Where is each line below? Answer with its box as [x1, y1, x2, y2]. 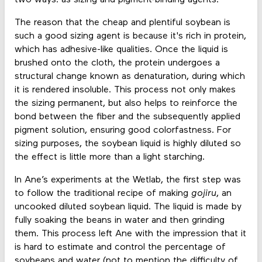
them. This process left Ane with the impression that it [14, 229, 246, 239]
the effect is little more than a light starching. [14, 153, 205, 163]
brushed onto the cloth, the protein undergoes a [14, 58, 220, 68]
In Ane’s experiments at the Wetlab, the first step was [14, 175, 241, 185]
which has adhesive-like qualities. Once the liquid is [14, 45, 228, 55]
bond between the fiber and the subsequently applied [14, 112, 240, 122]
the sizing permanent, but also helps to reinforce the [14, 99, 237, 109]
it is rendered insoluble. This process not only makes [14, 85, 236, 95]
